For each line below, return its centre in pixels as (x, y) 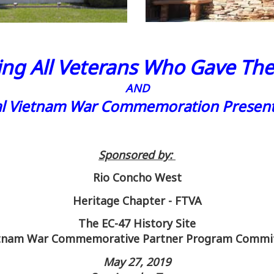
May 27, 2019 (137, 261)
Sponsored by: (137, 154)
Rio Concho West (137, 177)
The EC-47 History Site (137, 223)
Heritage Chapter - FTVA (137, 200)
